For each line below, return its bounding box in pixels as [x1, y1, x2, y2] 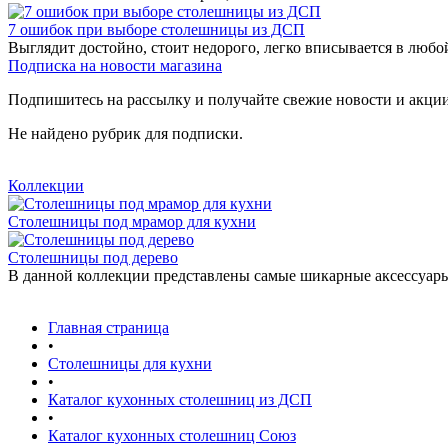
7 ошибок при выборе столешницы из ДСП [8, 21, 305, 38]
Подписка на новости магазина [8, 57, 222, 74]
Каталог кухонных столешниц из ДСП [48, 391, 312, 408]
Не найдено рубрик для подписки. [8, 125, 243, 142]
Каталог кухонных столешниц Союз [48, 427, 296, 444]
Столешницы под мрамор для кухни [8, 213, 256, 230]
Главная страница [48, 319, 169, 336]
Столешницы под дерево [8, 249, 178, 266]
